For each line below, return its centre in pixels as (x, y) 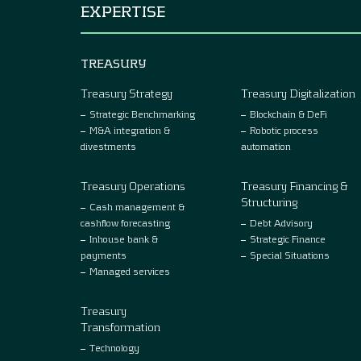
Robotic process (284, 129)
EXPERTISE (123, 11)
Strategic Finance (288, 238)
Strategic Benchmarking (142, 113)
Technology (114, 347)
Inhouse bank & (124, 238)
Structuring (269, 201)
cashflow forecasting (125, 222)
